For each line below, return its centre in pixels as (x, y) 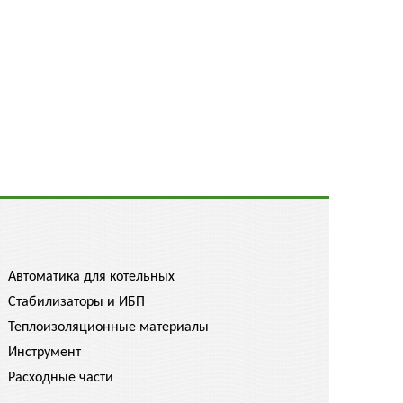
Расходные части (61, 378)
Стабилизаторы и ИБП (76, 302)
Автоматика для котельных (91, 277)
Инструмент (45, 353)
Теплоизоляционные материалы (108, 327)
